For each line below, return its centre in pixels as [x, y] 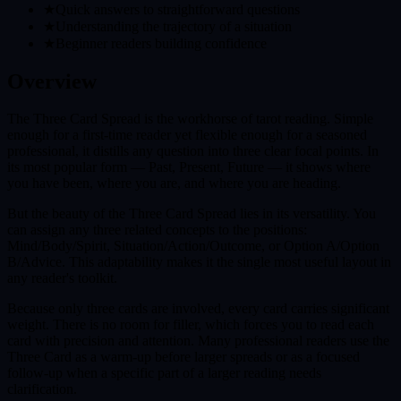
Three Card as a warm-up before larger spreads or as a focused [183, 357]
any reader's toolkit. [62, 278]
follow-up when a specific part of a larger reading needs [164, 373]
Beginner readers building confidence [161, 43]
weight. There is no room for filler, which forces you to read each [191, 325]
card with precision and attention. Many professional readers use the [198, 341]
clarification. [42, 389]
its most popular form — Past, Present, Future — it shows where [189, 167]
